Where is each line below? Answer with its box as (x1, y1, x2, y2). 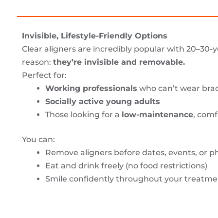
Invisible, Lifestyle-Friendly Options (22, 31, 167, 40)
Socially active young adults (45, 96, 160, 106)
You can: (22, 134, 55, 144)
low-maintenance (122, 109, 193, 119)
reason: (22, 57, 53, 67)
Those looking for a (45, 109, 122, 119)
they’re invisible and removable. (53, 57, 185, 67)
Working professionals (45, 83, 137, 93)
